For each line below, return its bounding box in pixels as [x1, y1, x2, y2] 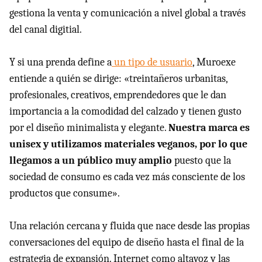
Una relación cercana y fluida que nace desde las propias [9, 219, 250, 232]
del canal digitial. [9, 23, 82, 36]
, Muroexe [192, 56, 236, 68]
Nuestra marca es [168, 121, 250, 134]
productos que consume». [9, 187, 120, 199]
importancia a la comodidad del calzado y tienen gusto [9, 105, 242, 118]
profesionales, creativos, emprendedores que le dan [9, 88, 226, 101]
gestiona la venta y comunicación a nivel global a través [9, 6, 246, 19]
